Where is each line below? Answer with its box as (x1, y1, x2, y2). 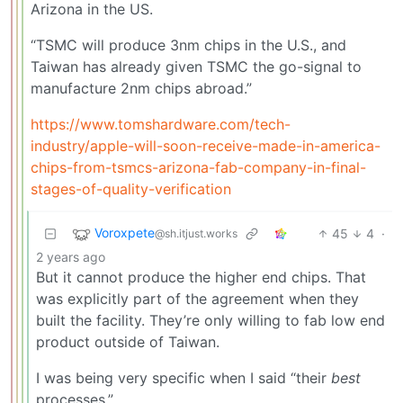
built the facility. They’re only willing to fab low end (36, 310, 385, 329)
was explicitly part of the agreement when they (36, 289, 359, 308)
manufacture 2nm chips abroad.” (31, 78, 252, 97)
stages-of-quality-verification (31, 179, 231, 198)
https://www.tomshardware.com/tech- (31, 114, 291, 133)
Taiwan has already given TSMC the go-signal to (31, 57, 362, 76)
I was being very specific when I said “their (36, 368, 331, 387)
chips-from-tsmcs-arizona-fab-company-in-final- (31, 157, 366, 176)
